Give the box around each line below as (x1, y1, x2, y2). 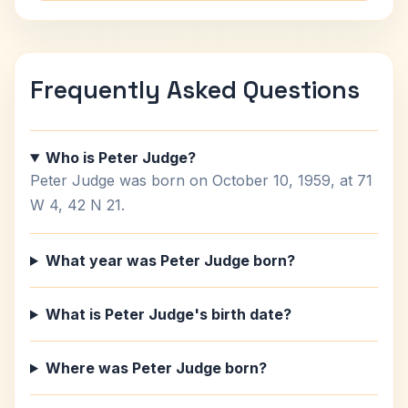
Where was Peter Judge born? (45, 359, 267, 377)
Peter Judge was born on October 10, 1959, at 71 (30, 171, 372, 189)
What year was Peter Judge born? (45, 251, 295, 270)
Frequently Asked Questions (30, 74, 360, 106)
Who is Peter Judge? (45, 148, 196, 167)
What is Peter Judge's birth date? (45, 305, 291, 323)
